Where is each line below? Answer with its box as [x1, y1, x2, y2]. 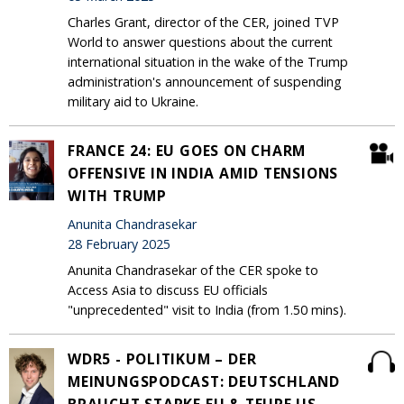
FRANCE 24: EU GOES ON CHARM [68, 141, 307, 161]
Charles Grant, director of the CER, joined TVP [68, 14, 339, 32]
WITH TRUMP [68, 186, 167, 207]
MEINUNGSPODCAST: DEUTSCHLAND [68, 372, 341, 392]
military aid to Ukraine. [68, 93, 198, 111]
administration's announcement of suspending [68, 73, 342, 91]
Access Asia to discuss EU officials [68, 281, 271, 299]
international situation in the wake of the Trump [68, 53, 348, 71]
